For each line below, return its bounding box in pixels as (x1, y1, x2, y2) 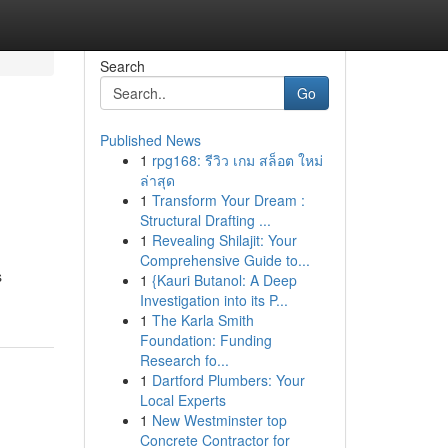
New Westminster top (151, 410, 287, 430)
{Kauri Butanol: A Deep (151, 270, 297, 290)
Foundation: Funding (139, 330, 272, 350)
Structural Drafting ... (139, 210, 271, 230)
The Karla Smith (151, 310, 254, 330)
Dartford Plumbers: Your (151, 370, 305, 390)
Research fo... (139, 350, 229, 370)
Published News (99, 130, 201, 150)
